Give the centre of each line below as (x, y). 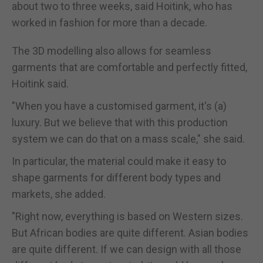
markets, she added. (59, 194)
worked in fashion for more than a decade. (109, 22)
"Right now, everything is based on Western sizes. (127, 216)
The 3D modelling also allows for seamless (112, 50)
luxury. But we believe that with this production (120, 122)
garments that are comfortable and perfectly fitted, (129, 67)
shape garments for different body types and (116, 177)
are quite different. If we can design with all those (127, 249)
